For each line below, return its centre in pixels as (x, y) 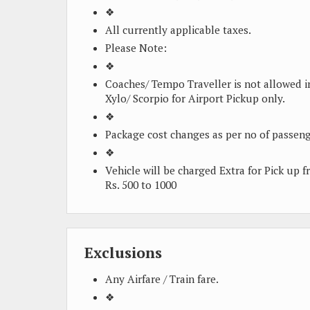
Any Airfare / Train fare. (162, 279)
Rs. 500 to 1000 (141, 185)
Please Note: (136, 48)
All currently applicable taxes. (178, 30)
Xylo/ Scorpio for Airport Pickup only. (195, 98)
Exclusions (123, 253)
